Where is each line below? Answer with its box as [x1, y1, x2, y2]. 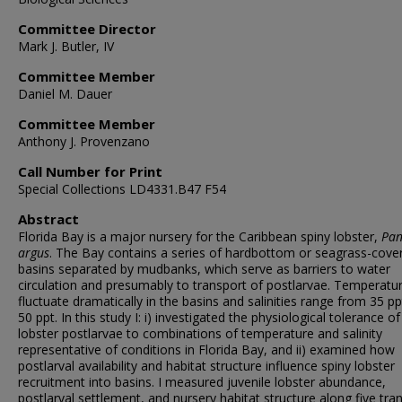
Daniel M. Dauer [18, 85, 112, 102]
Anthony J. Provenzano [18, 133, 150, 150]
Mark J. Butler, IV [18, 38, 114, 55]
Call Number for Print [18, 162, 162, 180]
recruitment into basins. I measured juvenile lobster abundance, [18, 373, 386, 390]
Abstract [18, 210, 79, 228]
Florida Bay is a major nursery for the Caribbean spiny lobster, [18, 228, 381, 245]
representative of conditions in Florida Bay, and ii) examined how [18, 341, 395, 358]
